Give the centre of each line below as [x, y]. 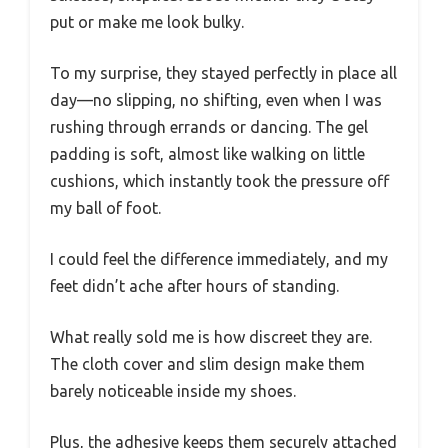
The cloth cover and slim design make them [207, 363]
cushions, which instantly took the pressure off [219, 180]
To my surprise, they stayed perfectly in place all [223, 72]
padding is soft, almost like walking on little [207, 153]
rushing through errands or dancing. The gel [209, 126]
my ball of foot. [105, 207]
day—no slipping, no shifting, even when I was [216, 99]
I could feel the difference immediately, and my [219, 258]
